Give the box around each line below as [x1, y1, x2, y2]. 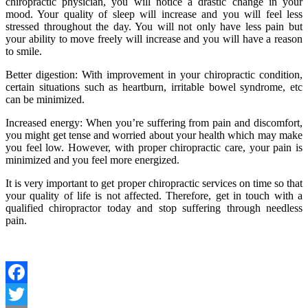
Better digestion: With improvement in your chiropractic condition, [5, 68, 302, 80]
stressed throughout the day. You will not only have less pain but [5, 20, 302, 32]
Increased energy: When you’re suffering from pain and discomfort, [5, 116, 302, 129]
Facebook [5, 287, 48, 300]
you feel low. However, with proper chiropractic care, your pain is [5, 141, 302, 153]
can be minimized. [5, 93, 85, 105]
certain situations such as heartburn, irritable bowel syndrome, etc [5, 80, 302, 93]
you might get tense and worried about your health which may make [5, 129, 302, 141]
